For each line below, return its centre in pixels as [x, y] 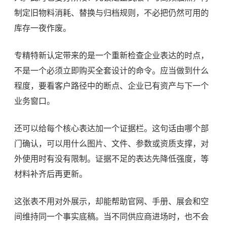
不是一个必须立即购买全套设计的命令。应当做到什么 [111, 71]
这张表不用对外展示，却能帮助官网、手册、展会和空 [111, 201]
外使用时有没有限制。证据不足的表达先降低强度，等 [111, 159]
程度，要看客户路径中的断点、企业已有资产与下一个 [111, 86]
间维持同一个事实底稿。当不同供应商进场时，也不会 [111, 217]
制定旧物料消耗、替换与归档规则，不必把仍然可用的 [111, 13]
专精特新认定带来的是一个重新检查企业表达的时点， [111, 55]
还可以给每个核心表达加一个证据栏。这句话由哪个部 [111, 128]
